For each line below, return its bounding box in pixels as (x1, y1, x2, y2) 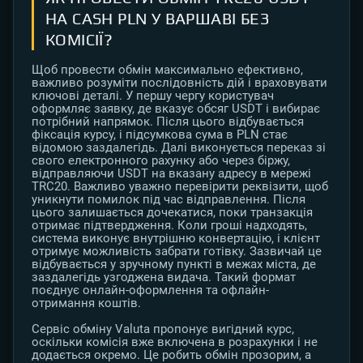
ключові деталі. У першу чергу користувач (32, 88, 274, 104)
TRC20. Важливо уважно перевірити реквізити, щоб (32, 179, 328, 194)
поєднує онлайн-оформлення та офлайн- (32, 283, 269, 298)
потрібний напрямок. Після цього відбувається (32, 114, 304, 130)
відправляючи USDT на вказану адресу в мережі (32, 166, 311, 181)
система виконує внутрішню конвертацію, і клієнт (32, 231, 320, 246)
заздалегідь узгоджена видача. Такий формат (32, 270, 296, 285)
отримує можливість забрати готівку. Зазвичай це (32, 244, 322, 259)
